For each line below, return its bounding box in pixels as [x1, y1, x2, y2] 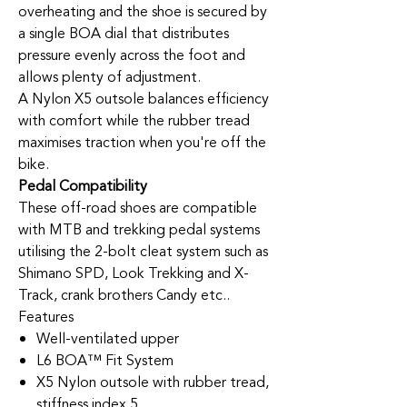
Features [18, 306, 74, 328]
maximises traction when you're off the [18, 132, 266, 154]
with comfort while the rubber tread [18, 110, 250, 132]
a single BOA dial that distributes [18, 23, 229, 45]
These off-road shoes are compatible [18, 197, 257, 219]
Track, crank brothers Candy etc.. [18, 284, 230, 306]
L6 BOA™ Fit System [36, 350, 174, 372]
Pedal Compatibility [18, 175, 147, 197]
